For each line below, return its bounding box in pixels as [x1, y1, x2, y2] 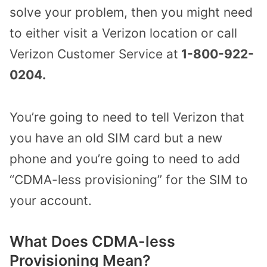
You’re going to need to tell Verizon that [10, 109, 244, 125]
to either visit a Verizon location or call [10, 25, 237, 41]
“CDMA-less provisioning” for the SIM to [10, 172, 248, 187]
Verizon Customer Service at [10, 46, 178, 61]
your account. [10, 193, 92, 208]
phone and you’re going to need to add [10, 151, 240, 166]
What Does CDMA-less [10, 232, 175, 251]
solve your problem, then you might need [10, 4, 253, 20]
